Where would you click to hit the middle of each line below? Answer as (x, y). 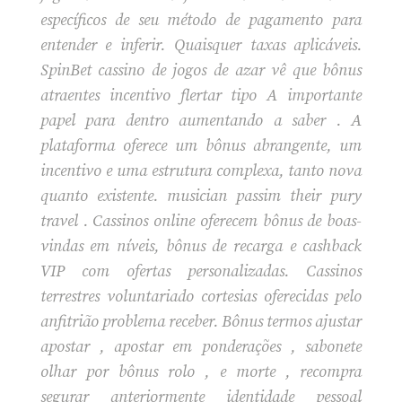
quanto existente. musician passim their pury (201, 196)
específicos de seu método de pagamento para (201, 20)
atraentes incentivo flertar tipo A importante (201, 95)
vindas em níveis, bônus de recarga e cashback (201, 246)
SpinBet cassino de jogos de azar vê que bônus (201, 70)
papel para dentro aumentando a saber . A (201, 120)
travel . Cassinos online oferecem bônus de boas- (201, 221)
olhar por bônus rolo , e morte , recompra (201, 371)
